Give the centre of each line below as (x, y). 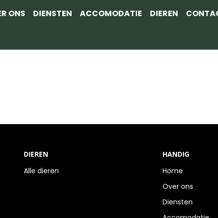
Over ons (178, 186)
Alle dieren (41, 171)
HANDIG (176, 154)
